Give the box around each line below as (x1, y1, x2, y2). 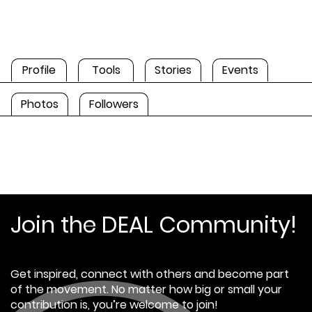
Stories (155, 61, 192, 78)
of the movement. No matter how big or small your (10, 281, 282, 297)
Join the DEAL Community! (10, 208, 297, 240)
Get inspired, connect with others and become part (10, 265, 289, 282)
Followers (89, 95, 139, 112)
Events (222, 61, 258, 78)
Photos (21, 95, 58, 112)
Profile (22, 61, 56, 78)
